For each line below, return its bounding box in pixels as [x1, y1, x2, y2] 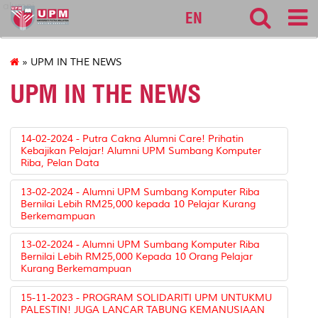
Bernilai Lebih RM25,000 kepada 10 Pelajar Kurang [21, 197, 256, 210]
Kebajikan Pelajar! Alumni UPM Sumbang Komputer [21, 144, 262, 157]
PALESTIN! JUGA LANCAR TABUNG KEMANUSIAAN [21, 304, 265, 317]
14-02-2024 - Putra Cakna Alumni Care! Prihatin [21, 132, 244, 145]
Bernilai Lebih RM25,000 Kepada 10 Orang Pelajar [21, 251, 253, 263]
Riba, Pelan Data [21, 156, 100, 169]
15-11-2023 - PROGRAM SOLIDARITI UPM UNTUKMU [21, 292, 273, 305]
